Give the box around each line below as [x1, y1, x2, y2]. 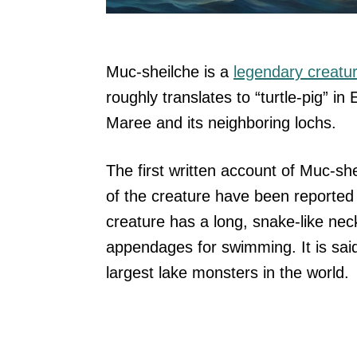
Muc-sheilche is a [106, 63, 233, 81]
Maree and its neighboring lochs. [106, 114, 336, 132]
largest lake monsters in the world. [106, 264, 349, 282]
